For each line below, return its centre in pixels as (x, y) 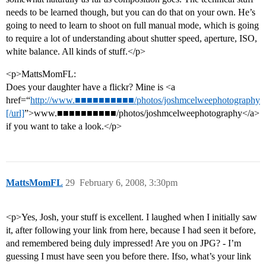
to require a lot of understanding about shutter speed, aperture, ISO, (132, 39)
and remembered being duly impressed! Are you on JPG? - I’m (123, 243)
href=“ (18, 100)
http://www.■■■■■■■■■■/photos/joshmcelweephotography (145, 100)
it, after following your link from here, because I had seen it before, (131, 230)
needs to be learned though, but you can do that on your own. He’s (131, 12)
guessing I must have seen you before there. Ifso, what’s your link (129, 256)
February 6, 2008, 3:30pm (129, 183)
